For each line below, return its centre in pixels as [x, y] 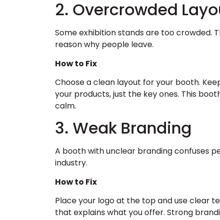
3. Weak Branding [123, 128]
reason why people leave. [104, 45]
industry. [71, 163]
